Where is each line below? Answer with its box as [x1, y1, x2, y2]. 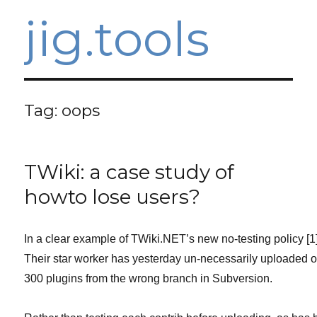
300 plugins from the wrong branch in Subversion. [24, 272, 273, 284]
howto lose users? [24, 185, 201, 209]
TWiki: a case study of [24, 160, 235, 184]
